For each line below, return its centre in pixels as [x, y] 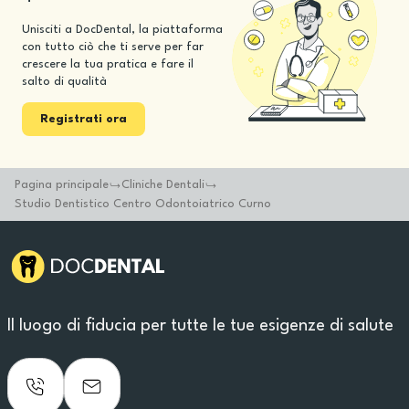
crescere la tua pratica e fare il [108, 64]
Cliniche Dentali [163, 185]
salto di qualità [64, 82]
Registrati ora [84, 119]
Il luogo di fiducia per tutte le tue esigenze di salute [200, 326]
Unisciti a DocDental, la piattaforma [122, 30]
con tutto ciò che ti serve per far [113, 47]
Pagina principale [62, 185]
